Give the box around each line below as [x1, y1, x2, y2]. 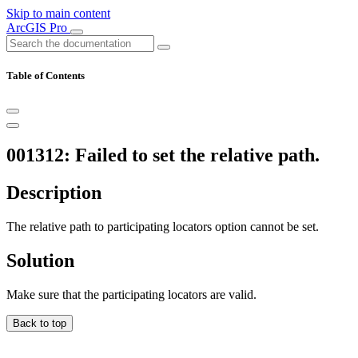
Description [6, 182, 101, 204]
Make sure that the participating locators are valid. [6, 287, 257, 301]
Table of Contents [6, 70, 85, 82]
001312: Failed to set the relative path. [6, 145, 320, 166]
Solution [6, 249, 74, 271]
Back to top [13, 316, 66, 329]
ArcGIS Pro [6, 21, 70, 34]
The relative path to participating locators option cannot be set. [6, 220, 319, 234]
